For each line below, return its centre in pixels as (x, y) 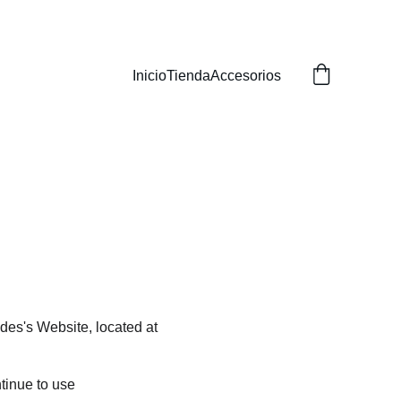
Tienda (188, 76)
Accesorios (246, 76)
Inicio (149, 76)
